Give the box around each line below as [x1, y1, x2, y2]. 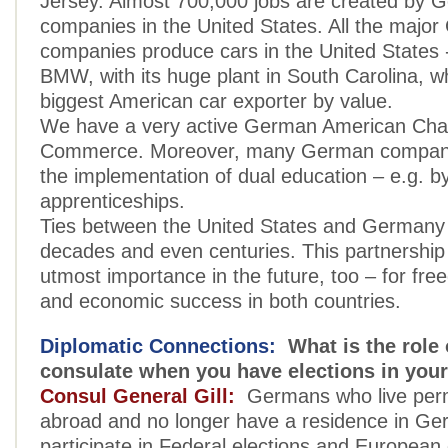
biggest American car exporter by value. [40, 90, 393, 112]
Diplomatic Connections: [40, 335, 276, 357]
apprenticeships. [40, 190, 185, 212]
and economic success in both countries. [40, 290, 401, 312]
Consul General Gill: [40, 385, 235, 407]
